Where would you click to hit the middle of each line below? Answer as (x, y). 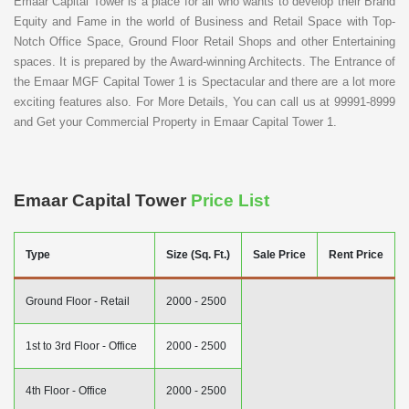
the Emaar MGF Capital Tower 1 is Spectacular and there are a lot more (204, 81)
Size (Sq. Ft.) (198, 254)
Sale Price (279, 254)
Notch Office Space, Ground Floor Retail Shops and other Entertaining (204, 41)
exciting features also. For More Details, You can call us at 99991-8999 (204, 101)
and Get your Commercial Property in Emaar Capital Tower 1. (175, 121)
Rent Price (356, 254)
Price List (230, 200)
